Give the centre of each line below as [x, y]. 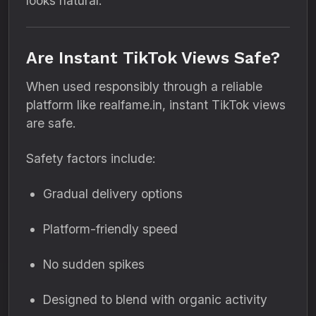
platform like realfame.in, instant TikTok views [156, 105]
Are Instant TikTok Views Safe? [153, 58]
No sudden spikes [94, 264]
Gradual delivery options [113, 194]
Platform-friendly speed [110, 229]
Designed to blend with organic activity [155, 299]
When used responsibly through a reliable [144, 86]
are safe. [51, 123]
